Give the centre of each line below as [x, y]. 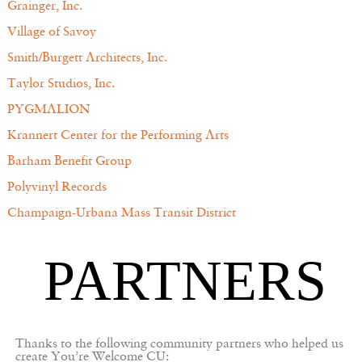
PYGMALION [48, 110]
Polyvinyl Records [57, 187]
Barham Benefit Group [69, 162]
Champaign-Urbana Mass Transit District [121, 213]
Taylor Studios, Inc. [61, 84]
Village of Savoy [51, 32]
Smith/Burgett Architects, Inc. [87, 58]
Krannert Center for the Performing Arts [118, 136]
